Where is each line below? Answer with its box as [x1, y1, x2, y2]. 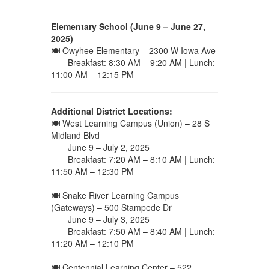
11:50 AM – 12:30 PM [50, 165, 134, 178]
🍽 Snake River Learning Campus [50, 189, 179, 202]
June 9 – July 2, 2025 [50, 141, 150, 154]
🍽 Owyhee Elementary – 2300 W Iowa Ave [50, 44, 216, 57]
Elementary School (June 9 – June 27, [50, 20, 205, 33]
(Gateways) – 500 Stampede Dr [50, 201, 172, 214]
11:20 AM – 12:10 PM [50, 237, 134, 250]
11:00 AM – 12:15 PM [50, 68, 134, 81]
